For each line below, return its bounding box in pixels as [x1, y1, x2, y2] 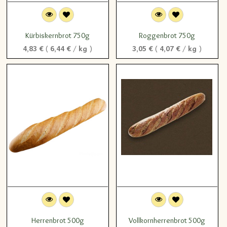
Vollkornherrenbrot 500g [129, 215, 206, 225]
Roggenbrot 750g [139, 30, 196, 40]
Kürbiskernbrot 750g [25, 30, 90, 40]
